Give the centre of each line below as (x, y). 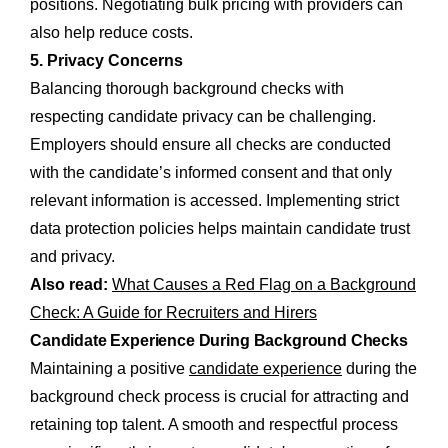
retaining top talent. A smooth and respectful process (214, 424)
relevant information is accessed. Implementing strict (214, 200)
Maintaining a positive (109, 368)
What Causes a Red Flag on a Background (264, 284)
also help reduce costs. (111, 32)
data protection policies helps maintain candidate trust (220, 228)
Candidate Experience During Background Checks (219, 340)
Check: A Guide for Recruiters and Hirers (173, 312)
